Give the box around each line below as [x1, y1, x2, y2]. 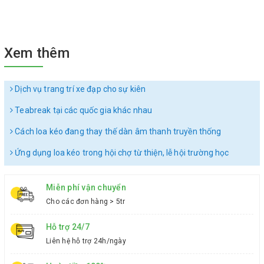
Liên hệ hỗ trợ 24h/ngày [46, 236, 126, 245]
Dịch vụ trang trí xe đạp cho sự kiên [13, 84, 146, 94]
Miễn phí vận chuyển [46, 182, 126, 192]
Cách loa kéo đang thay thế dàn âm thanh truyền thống [13, 126, 222, 136]
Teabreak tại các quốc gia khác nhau [13, 105, 153, 115]
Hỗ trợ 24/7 [46, 222, 90, 232]
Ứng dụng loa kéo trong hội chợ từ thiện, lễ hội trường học [13, 147, 229, 157]
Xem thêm [4, 44, 70, 61]
